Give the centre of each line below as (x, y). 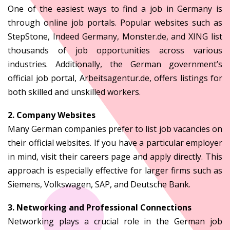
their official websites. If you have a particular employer (115, 142)
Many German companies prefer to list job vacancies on (115, 129)
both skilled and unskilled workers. (74, 92)
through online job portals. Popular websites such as (115, 22)
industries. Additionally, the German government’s (115, 64)
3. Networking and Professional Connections (100, 207)
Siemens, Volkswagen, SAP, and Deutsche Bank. (99, 184)
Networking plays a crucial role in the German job (115, 221)
